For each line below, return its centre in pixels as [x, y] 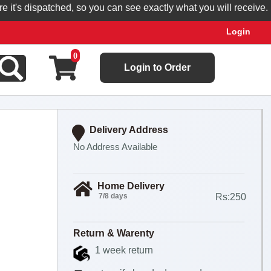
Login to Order [157, 67]
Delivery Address [129, 130]
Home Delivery [131, 186]
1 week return [124, 250]
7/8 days [113, 196]
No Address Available [115, 147]
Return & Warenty [113, 233]
